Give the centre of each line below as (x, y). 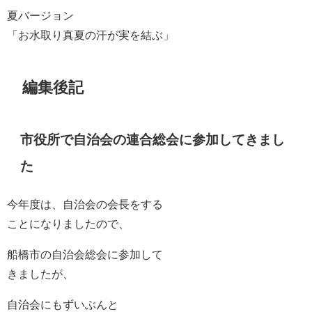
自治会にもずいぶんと (63, 304)
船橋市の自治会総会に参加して (85, 254)
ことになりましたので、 (68, 224)
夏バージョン (40, 16)
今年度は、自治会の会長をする (85, 204)
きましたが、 (40, 274)
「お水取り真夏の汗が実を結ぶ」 (91, 35)
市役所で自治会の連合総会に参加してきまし (153, 139)
